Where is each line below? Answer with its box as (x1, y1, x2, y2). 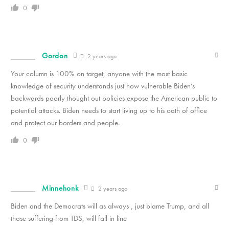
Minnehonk (42, 182, 79, 193)
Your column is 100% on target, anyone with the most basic (11, 68, 188, 79)
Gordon (42, 50, 68, 61)
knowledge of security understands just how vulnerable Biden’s (11, 80, 195, 91)
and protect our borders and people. (11, 117, 120, 128)
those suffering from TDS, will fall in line (11, 213, 127, 223)
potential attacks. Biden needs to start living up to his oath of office (11, 105, 207, 116)
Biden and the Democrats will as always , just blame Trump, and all (11, 200, 209, 211)
